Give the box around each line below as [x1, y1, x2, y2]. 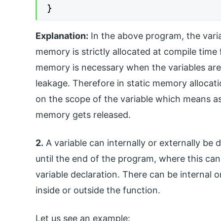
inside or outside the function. [36, 184, 160, 195]
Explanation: [36, 30, 88, 41]
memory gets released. [36, 109, 131, 120]
